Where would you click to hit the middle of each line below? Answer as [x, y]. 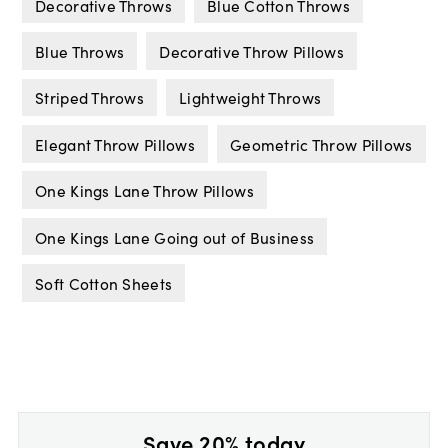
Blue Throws [80, 51]
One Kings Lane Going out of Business [175, 236]
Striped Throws [90, 97]
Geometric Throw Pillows [321, 143]
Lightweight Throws [250, 97]
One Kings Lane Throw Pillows [144, 190]
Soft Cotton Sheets [104, 282]
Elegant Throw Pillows [115, 143]
